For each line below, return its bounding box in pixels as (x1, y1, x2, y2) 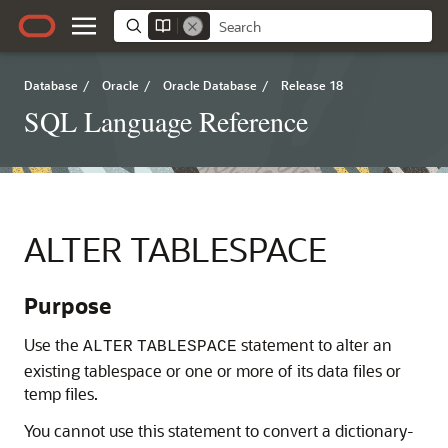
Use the (24, 334, 83, 355)
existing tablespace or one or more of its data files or (24, 360, 401, 381)
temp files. (24, 383, 98, 404)
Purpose (24, 291, 111, 320)
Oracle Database (163, 77, 257, 93)
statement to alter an (237, 334, 392, 355)
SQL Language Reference (24, 102, 308, 140)
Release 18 (281, 77, 343, 93)
